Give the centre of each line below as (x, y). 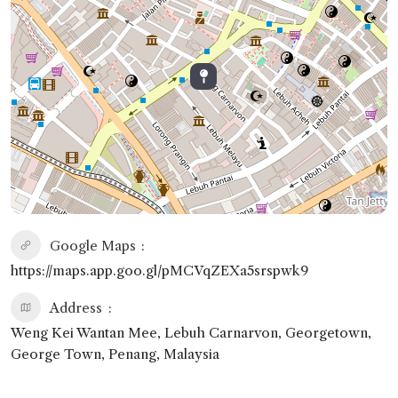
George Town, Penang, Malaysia (115, 354)
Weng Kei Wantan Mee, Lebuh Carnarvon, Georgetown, (191, 332)
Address (76, 307)
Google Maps (93, 245)
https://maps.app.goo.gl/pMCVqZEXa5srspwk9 (159, 270)
